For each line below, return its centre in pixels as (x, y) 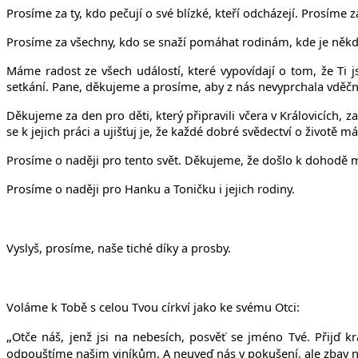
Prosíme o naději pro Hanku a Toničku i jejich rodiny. (151, 188)
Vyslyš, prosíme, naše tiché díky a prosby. (119, 247)
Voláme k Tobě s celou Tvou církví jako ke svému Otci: (153, 306)
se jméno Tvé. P (274, 336)
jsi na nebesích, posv (153, 336)
